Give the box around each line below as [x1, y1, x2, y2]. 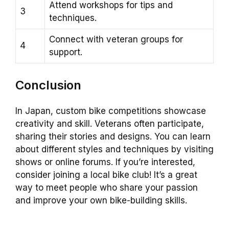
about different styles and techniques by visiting [15, 144, 214, 155]
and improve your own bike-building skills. [15, 195, 187, 206]
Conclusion [15, 78, 81, 93]
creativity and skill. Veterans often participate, [15, 119, 204, 129]
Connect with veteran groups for [49, 34, 183, 44]
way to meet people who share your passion [15, 182, 198, 193]
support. [49, 47, 82, 57]
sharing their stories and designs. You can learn [15, 131, 211, 142]
